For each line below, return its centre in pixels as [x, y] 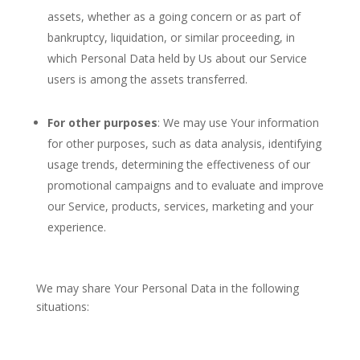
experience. [76, 227]
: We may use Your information [238, 123]
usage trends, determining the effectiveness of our [178, 164]
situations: [62, 307]
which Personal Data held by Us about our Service [177, 58]
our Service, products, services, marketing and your [180, 206]
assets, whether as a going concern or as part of [174, 16]
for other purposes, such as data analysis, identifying [184, 143]
